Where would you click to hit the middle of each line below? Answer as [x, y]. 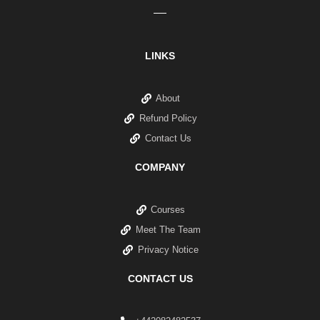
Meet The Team [168, 229]
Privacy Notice [168, 249]
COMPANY [160, 167]
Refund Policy [168, 118]
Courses [168, 209]
